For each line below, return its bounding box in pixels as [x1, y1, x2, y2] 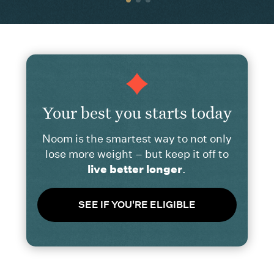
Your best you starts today [42, 102, 232, 122]
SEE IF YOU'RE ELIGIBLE [78, 199, 196, 211]
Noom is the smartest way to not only [42, 132, 232, 146]
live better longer [87, 162, 183, 177]
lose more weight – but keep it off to [45, 147, 229, 161]
